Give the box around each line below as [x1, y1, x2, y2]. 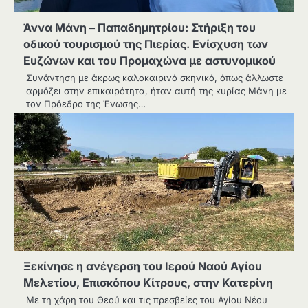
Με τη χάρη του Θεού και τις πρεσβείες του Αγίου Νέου [26, 294, 267, 305]
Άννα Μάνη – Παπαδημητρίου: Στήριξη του [23, 21, 256, 34]
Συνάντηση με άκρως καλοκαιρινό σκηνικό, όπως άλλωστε [26, 72, 283, 83]
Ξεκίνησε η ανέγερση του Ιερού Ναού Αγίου [23, 259, 262, 273]
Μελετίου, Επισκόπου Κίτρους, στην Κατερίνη [23, 276, 273, 289]
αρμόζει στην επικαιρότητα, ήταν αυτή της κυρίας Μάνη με [26, 85, 287, 96]
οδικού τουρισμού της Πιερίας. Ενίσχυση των [23, 37, 268, 51]
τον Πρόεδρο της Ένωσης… [26, 98, 146, 109]
